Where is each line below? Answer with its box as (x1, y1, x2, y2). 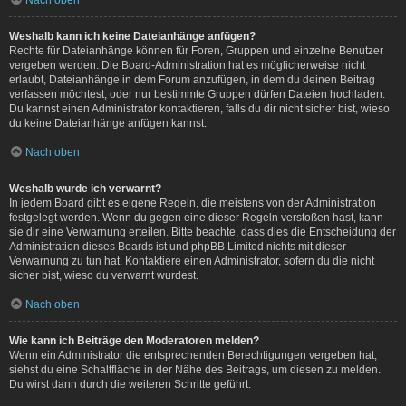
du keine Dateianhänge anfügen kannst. (9, 116, 207, 130)
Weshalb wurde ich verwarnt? (9, 181, 161, 195)
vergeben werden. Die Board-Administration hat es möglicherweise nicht (9, 58, 365, 72)
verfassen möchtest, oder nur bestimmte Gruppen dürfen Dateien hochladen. (9, 87, 385, 101)
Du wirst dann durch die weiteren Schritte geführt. (9, 377, 251, 391)
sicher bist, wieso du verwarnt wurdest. (9, 268, 198, 282)
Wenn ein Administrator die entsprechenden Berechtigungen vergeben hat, (9, 348, 377, 362)
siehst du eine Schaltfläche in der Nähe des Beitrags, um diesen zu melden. (9, 362, 381, 376)
